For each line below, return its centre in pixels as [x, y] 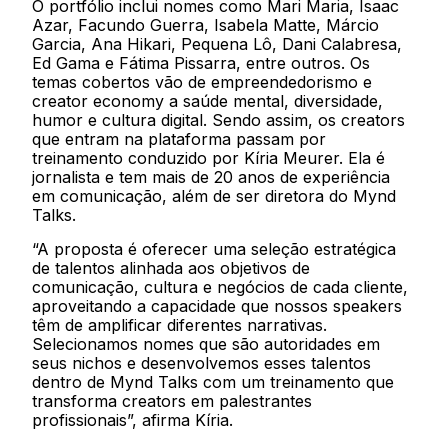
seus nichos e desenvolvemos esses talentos [202, 362]
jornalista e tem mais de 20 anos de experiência [211, 177]
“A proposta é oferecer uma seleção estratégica [214, 248]
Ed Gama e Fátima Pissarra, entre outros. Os [201, 63]
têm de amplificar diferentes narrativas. [180, 324]
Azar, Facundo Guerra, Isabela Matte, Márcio [206, 25]
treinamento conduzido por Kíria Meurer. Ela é [209, 158]
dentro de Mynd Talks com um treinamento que [213, 381]
